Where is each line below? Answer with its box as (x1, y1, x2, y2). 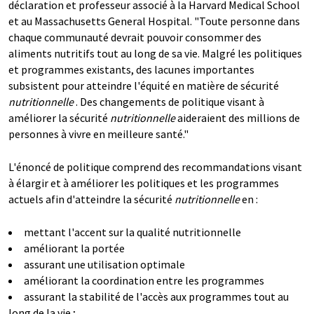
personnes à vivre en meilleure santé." (8, 126, 189, 141)
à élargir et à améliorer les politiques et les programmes (8, 175, 279, 190)
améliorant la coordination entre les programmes (24, 273, 264, 287)
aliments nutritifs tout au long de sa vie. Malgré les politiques (8, 46, 302, 60)
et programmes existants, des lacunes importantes (8, 62, 254, 76)
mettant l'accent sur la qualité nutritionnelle (24, 224, 241, 239)
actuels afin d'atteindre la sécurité (8, 191, 172, 206)
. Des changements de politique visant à (76, 94, 264, 109)
